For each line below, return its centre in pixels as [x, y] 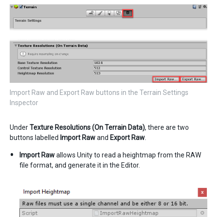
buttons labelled [35, 137]
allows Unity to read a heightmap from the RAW [128, 155]
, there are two [167, 127]
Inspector [24, 102]
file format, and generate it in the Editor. [80, 165]
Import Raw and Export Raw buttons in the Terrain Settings [99, 92]
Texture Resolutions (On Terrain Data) [87, 127]
